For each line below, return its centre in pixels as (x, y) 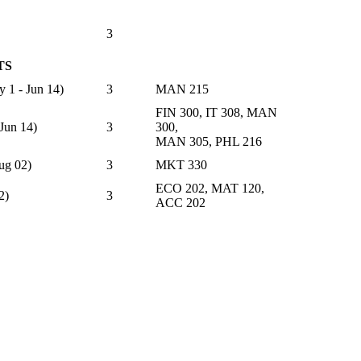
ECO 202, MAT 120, (210, 188)
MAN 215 (182, 89)
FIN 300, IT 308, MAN (216, 112)
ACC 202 (180, 202)
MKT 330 (181, 164)
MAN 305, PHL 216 (209, 141)
